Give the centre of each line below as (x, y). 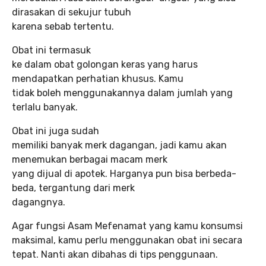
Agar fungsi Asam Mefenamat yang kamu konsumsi (127, 226)
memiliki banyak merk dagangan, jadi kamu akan (119, 145)
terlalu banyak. (45, 107)
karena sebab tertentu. (63, 26)
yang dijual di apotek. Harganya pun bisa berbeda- (124, 173)
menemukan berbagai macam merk (90, 159)
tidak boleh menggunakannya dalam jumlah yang (122, 93)
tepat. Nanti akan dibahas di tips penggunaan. (115, 254)
